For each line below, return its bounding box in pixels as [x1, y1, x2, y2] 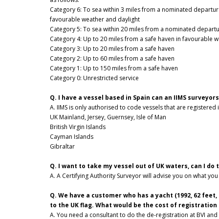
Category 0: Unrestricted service [50, 74, 139, 83]
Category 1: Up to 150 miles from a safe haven [50, 64, 178, 73]
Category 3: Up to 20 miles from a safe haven [50, 44, 175, 53]
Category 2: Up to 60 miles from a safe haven [50, 54, 175, 63]
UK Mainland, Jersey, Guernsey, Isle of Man [50, 113, 166, 122]
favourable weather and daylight [50, 15, 140, 24]
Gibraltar [50, 142, 75, 151]
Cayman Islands [50, 132, 93, 141]
